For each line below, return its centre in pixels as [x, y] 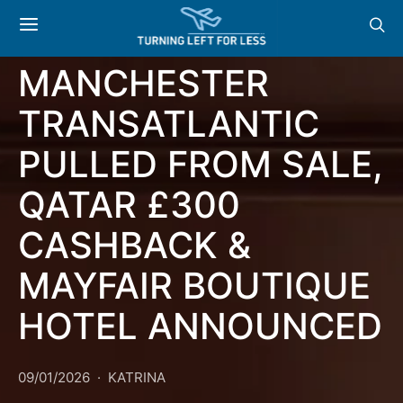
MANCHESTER [143, 83]
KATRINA [137, 377]
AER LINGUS [125, 43]
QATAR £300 [129, 205]
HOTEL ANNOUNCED [200, 326]
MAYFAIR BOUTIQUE [194, 286]
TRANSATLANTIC [169, 124]
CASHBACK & [134, 245]
